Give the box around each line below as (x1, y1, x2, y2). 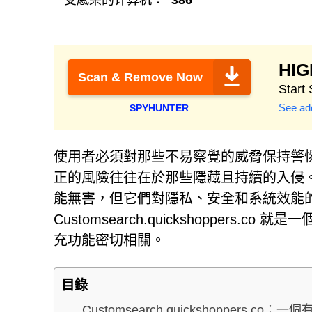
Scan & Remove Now (78, 70, 203, 84)
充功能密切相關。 (54, 233, 165, 248)
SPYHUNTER (130, 102, 189, 114)
